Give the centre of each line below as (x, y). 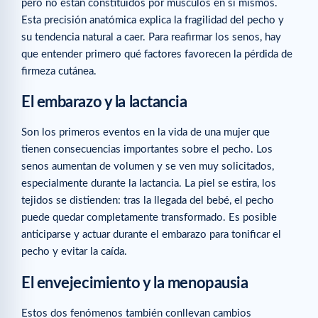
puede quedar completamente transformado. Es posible (149, 218)
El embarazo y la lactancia (104, 103)
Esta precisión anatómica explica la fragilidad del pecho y (153, 21)
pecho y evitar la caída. (74, 252)
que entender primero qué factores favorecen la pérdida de (157, 55)
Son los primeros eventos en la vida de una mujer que (146, 133)
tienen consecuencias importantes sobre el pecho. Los (147, 150)
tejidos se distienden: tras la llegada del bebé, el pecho (148, 201)
